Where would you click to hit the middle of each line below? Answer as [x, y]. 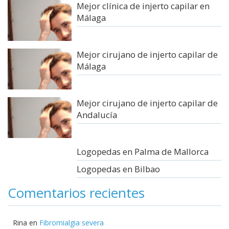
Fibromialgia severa [72, 222]
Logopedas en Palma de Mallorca [143, 151]
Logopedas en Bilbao [119, 169]
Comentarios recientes [76, 192]
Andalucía [97, 114]
